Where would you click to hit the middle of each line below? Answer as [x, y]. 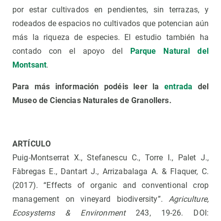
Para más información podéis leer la [89, 87]
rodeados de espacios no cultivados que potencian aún [110, 24]
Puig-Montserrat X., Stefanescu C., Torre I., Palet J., [110, 158]
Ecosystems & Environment [74, 213]
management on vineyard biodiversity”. [91, 199]
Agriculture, [189, 199]
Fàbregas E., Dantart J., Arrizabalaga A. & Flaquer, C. [110, 172]
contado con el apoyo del [71, 51]
